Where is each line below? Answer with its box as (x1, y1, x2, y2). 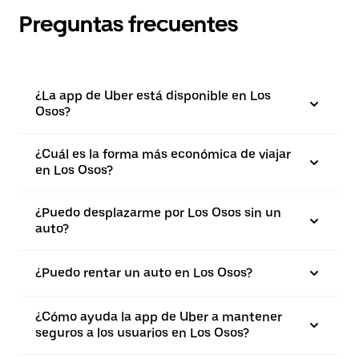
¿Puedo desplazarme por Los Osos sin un (35, 205, 281, 220)
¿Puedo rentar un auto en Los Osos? (35, 265, 252, 280)
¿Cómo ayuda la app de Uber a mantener (35, 309, 282, 325)
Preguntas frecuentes (19, 10, 238, 38)
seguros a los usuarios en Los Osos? (35, 325, 249, 341)
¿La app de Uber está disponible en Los (35, 88, 271, 103)
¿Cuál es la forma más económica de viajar (35, 147, 291, 162)
